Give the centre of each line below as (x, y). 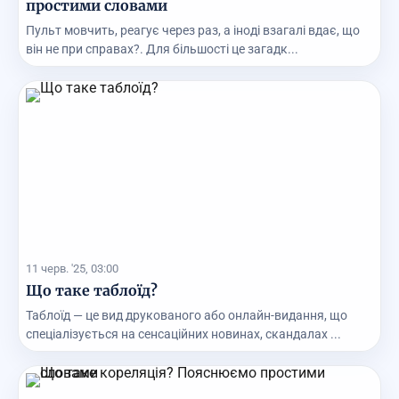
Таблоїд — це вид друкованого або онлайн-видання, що (187, 316)
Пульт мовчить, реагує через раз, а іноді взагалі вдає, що (193, 31)
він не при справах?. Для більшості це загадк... (162, 49)
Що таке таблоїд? (92, 291)
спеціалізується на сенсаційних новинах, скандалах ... (183, 334)
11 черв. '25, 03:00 (72, 269)
